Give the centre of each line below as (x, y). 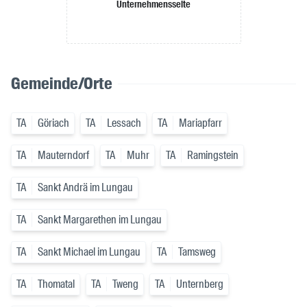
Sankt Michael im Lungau (89, 252)
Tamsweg (197, 252)
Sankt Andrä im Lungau (85, 188)
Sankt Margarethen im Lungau (100, 220)
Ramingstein (213, 156)
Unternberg (200, 284)
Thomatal (56, 284)
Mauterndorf (63, 156)
